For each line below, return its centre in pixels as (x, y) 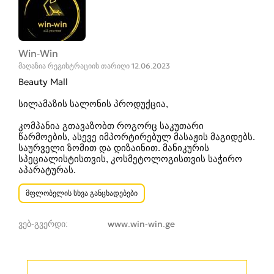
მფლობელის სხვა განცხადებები (82, 193)
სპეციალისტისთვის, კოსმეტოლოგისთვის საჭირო (130, 159)
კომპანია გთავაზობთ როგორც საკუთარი (111, 126)
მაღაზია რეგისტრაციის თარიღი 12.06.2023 (94, 65)
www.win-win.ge (141, 224)
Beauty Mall (43, 82)
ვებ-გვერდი (42, 224)
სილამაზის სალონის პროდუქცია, (93, 104)
